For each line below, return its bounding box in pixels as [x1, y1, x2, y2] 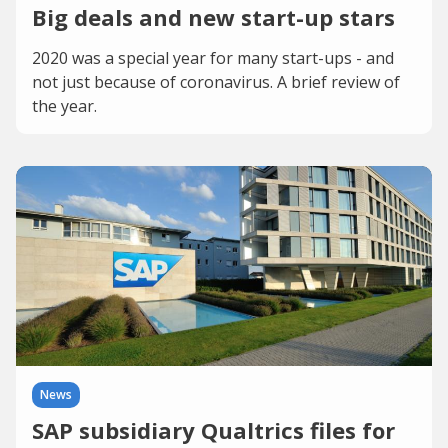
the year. [32, 95, 97, 117]
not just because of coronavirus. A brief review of [32, 71, 400, 93]
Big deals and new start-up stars [32, 2, 395, 32]
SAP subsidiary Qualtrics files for [32, 415, 395, 445]
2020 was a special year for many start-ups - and [32, 47, 394, 69]
